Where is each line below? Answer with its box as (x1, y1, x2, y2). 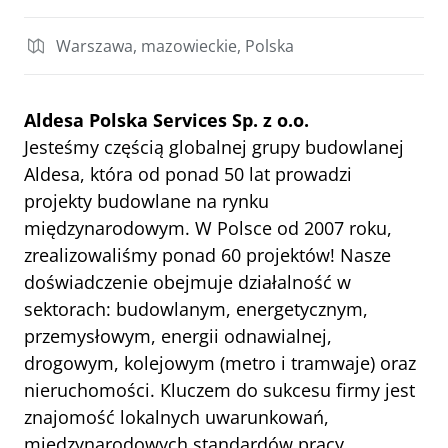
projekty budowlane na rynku (24, 189, 269, 213)
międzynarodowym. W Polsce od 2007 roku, (24, 216, 392, 240)
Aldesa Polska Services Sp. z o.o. (24, 108, 309, 132)
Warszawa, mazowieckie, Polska (56, 35, 294, 57)
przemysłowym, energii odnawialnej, (24, 324, 332, 348)
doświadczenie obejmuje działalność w (24, 270, 351, 294)
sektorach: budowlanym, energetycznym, (24, 297, 368, 321)
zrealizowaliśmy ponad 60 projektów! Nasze (24, 243, 391, 267)
